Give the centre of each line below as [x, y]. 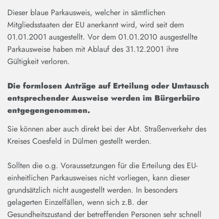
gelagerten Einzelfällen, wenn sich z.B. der [77, 202]
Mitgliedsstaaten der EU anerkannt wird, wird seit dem [96, 25]
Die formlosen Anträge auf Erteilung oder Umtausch [108, 86]
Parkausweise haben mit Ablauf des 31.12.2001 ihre [93, 49]
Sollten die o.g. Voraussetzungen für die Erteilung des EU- [102, 165]
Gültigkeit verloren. [39, 62]
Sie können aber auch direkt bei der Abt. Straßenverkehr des [107, 129]
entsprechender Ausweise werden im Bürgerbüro [104, 98]
